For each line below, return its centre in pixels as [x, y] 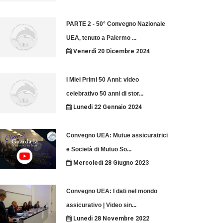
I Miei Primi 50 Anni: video [102, 80]
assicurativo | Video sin [99, 205]
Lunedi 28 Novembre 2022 [110, 219]
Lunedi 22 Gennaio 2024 [107, 107]
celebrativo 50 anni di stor [102, 94]
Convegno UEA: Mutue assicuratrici [117, 135]
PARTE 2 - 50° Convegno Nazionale [115, 24]
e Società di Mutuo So [96, 149]
